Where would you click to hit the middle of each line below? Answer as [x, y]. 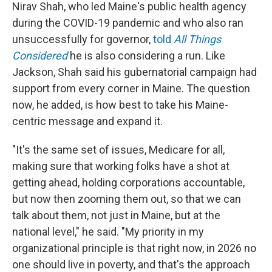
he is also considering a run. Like [148, 56]
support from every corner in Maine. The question [131, 88]
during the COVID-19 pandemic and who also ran [128, 23]
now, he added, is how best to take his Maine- [120, 105]
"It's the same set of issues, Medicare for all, [118, 150]
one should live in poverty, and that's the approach [131, 264]
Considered [40, 56]
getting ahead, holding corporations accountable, [128, 182]
